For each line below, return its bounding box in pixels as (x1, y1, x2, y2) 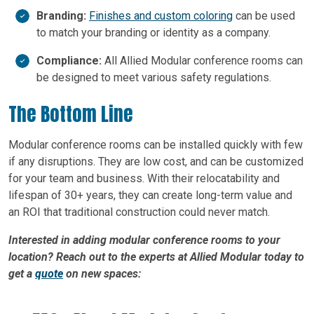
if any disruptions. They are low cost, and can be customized (8, 154, 303, 168)
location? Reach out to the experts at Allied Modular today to (8, 250, 304, 264)
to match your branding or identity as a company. (36, 25, 271, 39)
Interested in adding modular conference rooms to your (8, 233, 280, 247)
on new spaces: (63, 266, 141, 280)
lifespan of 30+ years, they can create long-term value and (8, 188, 292, 202)
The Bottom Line (8, 99, 133, 128)
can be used (233, 8, 295, 22)
